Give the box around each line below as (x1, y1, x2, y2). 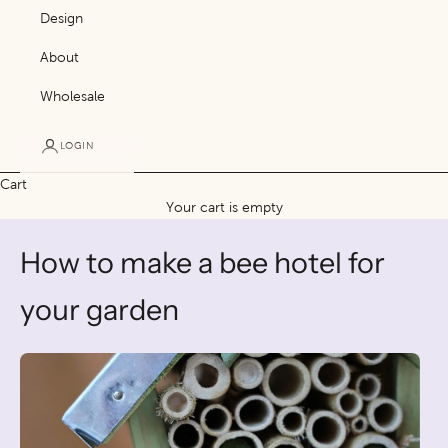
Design (40, 11, 83, 26)
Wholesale (40, 89, 105, 104)
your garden (20, 292, 179, 327)
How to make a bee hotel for (20, 245, 385, 280)
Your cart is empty (165, 200, 283, 215)
